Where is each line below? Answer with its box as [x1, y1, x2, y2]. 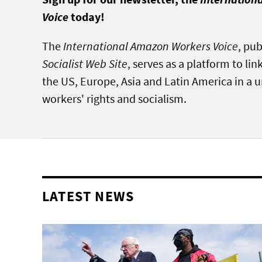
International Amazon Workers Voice [63, 39, 238, 53]
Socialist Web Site [42, 56, 127, 71]
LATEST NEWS [42, 187, 135, 205]
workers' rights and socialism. [42, 91, 187, 106]
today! [68, 9, 105, 24]
